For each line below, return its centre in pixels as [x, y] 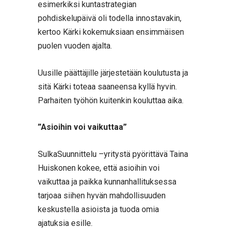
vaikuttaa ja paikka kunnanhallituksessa [107, 181]
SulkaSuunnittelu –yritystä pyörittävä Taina [113, 154]
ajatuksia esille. [65, 223]
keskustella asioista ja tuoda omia [98, 209]
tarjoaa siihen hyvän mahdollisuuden [102, 195]
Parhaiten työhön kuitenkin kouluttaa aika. [111, 100]
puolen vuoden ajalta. [75, 46]
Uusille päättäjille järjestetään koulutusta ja [113, 73]
